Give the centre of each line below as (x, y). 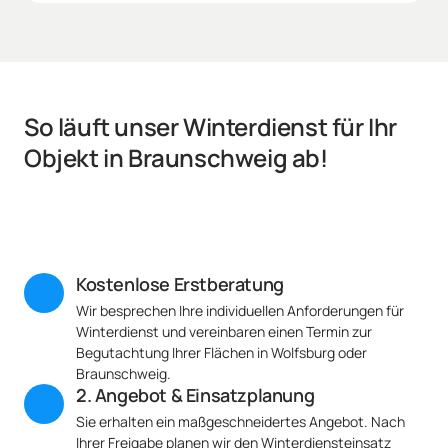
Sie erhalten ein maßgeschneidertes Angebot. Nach (240, 422)
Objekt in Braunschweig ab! (176, 158)
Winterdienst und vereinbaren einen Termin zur (224, 332)
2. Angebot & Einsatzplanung (195, 395)
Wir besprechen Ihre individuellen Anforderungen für (240, 311)
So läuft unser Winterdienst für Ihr (211, 127)
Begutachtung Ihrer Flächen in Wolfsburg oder (221, 353)
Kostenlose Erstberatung (180, 284)
